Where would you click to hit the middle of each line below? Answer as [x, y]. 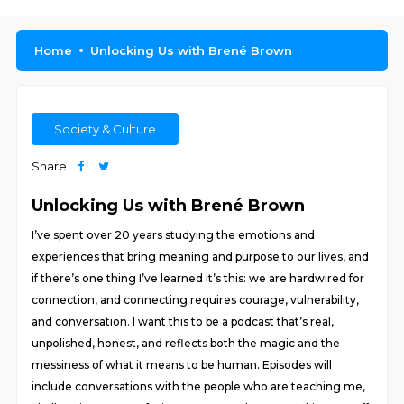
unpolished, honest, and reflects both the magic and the [186, 343]
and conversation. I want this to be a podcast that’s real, [183, 321]
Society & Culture [106, 129]
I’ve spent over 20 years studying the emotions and [174, 235]
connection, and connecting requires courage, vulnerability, [196, 300]
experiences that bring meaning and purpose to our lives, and [201, 257]
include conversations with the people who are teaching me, [199, 386]
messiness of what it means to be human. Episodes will [182, 365]
